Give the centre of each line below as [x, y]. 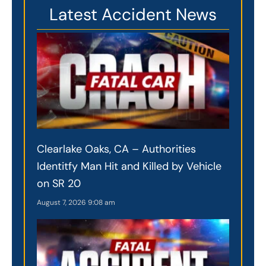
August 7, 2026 [62, 202]
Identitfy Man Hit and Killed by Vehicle [129, 166]
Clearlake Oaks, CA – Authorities [116, 149]
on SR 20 [59, 183]
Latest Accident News [133, 14]
